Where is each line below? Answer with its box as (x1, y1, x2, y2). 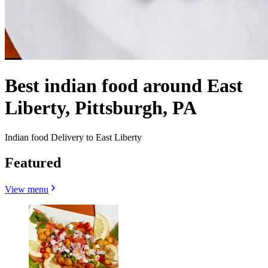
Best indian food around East (5, 75, 243, 97)
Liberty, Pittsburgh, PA (5, 97, 197, 119)
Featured (5, 154, 61, 170)
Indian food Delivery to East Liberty (5, 132, 142, 142)
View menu (5, 184, 48, 194)
